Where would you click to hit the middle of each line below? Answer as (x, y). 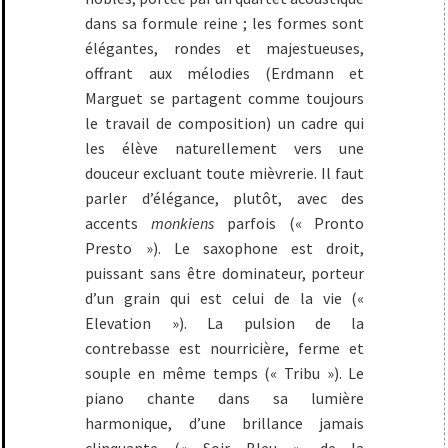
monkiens (183, 223)
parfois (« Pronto (289, 223)
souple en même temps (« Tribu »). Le (225, 373)
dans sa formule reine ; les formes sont (225, 23)
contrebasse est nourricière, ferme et (225, 348)
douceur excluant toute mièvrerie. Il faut (225, 173)
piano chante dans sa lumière (225, 398)
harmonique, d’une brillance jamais (225, 423)
